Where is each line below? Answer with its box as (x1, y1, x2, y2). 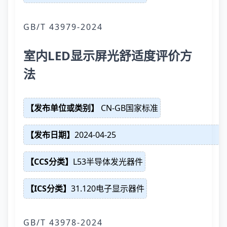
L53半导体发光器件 (73, 156, 143, 167)
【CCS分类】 (26, 156, 73, 167)
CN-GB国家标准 (99, 102, 158, 113)
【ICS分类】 (26, 183, 71, 194)
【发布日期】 (26, 129, 74, 140)
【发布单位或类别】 (26, 102, 99, 113)
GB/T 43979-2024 (23, 21, 103, 32)
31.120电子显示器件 (71, 183, 144, 194)
